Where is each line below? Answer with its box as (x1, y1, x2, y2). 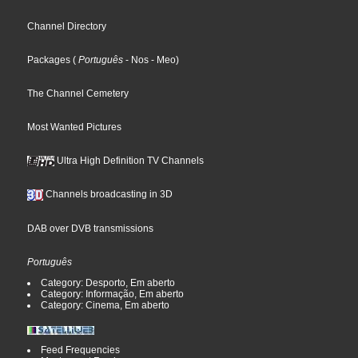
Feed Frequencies (41, 344, 121, 356)
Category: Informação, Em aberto (41, 288, 185, 300)
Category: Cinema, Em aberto (41, 300, 170, 312)
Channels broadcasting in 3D (43, 189, 173, 201)
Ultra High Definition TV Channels (54, 155, 205, 167)
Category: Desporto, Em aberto (41, 277, 176, 289)
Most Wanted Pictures (27, 121, 122, 133)
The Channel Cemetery (27, 88, 129, 100)
